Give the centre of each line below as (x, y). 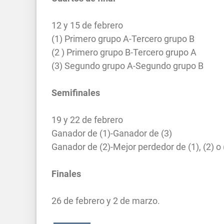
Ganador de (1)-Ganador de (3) (112, 133)
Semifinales (76, 92)
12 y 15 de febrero (87, 25)
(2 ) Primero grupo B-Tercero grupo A (124, 52)
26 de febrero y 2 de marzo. (106, 200)
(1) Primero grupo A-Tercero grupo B (123, 38)
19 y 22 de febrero (87, 119)
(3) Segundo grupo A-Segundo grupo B (127, 65)
